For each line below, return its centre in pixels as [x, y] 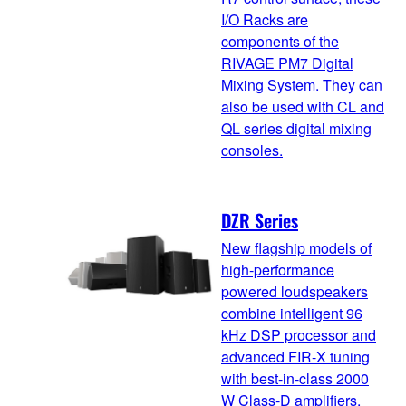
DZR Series [260, 221]
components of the [280, 41]
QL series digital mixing [296, 128]
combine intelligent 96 [292, 314]
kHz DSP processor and [299, 335]
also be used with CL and [303, 106]
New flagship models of [296, 248]
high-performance [278, 270]
